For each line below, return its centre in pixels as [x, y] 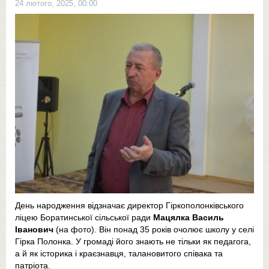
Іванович [34, 229]
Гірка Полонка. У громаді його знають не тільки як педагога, [133, 241]
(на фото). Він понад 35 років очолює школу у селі [154, 229]
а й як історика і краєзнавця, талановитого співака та [119, 253]
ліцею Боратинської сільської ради [84, 217]
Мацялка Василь [189, 217]
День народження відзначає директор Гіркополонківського [129, 205]
